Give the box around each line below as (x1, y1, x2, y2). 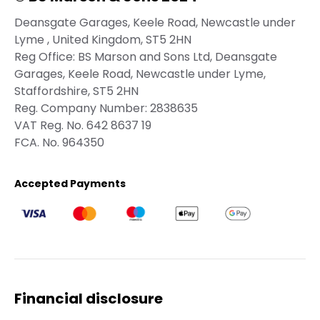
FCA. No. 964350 (14, 134, 104, 151)
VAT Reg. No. (14, 117, 84, 134)
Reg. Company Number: (14, 100, 147, 117)
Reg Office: (14, 49, 75, 66)
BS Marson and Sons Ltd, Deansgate (75, 49, 277, 66)
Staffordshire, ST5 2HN (14, 83, 139, 100)
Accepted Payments (14, 176, 126, 191)
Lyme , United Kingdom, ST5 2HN (14, 31, 191, 49)
